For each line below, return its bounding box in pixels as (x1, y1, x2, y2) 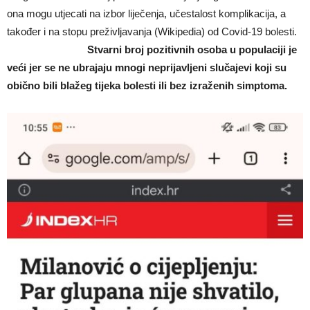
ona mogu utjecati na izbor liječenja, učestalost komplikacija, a (7, 7, 286, 19)
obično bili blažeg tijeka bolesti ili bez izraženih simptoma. (7, 79, 293, 91)
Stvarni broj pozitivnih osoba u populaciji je (87, 43, 297, 55)
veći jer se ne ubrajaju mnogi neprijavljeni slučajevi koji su (7, 61, 286, 73)
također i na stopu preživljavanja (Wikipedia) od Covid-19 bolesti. (7, 25, 297, 37)
